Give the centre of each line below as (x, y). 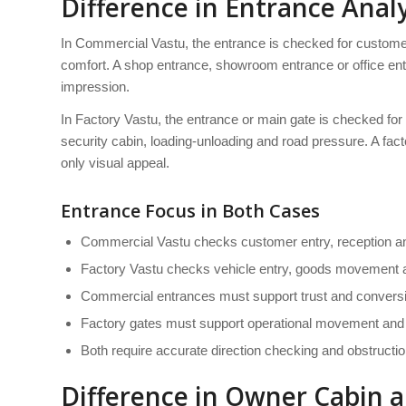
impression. (95, 86)
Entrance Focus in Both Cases (190, 211)
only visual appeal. (115, 163)
